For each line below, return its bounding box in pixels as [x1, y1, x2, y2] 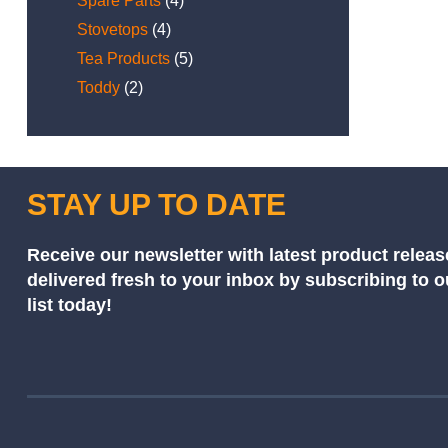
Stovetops [76, 21, 148, 39]
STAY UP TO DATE [26, 188, 286, 222]
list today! [26, 295, 112, 316]
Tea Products [76, 50, 170, 68]
